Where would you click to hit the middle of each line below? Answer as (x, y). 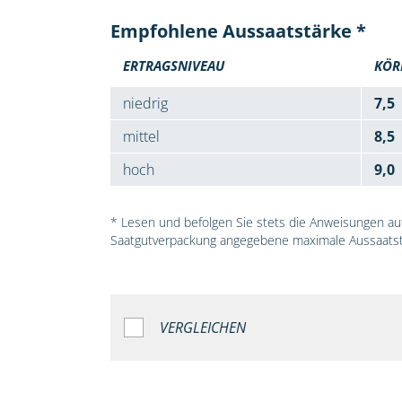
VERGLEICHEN (202, 327)
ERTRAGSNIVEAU (173, 66)
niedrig (145, 104)
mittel (141, 137)
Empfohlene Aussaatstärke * (238, 31)
